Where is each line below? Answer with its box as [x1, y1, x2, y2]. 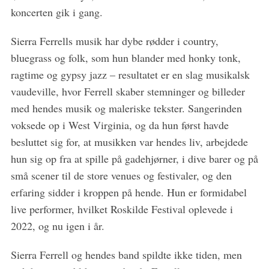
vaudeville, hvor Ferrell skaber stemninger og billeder [10, 83, 245, 98]
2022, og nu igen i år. [10, 218, 104, 233]
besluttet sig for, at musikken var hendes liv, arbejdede [10, 134, 248, 149]
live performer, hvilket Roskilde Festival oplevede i [10, 201, 233, 216]
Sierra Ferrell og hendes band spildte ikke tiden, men [10, 247, 242, 262]
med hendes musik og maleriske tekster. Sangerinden [10, 100, 242, 115]
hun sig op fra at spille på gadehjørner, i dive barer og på [10, 151, 258, 166]
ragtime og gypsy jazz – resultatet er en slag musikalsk [10, 67, 250, 82]
